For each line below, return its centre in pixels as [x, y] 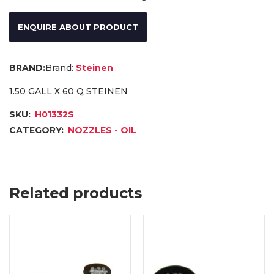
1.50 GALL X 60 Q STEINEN [68, 91]
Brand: [59, 68]
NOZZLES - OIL [102, 130]
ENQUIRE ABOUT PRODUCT [78, 27]
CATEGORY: [38, 130]
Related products [75, 193]
